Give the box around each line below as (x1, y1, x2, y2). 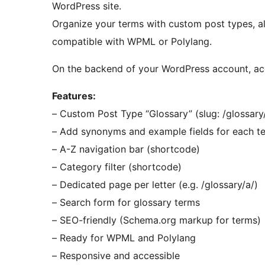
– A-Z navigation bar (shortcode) (52, 143, 200, 156)
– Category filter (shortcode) (52, 161, 182, 173)
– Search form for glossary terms (52, 196, 200, 209)
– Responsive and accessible (52, 250, 180, 262)
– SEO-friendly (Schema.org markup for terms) (52, 214, 261, 227)
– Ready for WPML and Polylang (52, 232, 196, 244)
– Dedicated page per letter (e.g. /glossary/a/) (52, 179, 258, 191)
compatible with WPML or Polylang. (52, 35, 212, 48)
